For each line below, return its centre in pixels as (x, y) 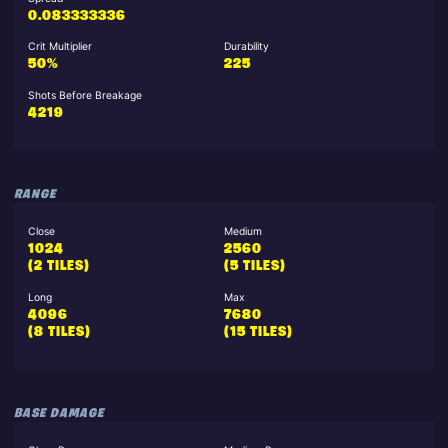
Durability (246, 47)
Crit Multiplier (59, 47)
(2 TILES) (58, 267)
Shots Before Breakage (84, 96)
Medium (243, 232)
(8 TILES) (59, 333)
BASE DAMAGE (58, 413)
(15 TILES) (258, 333)
